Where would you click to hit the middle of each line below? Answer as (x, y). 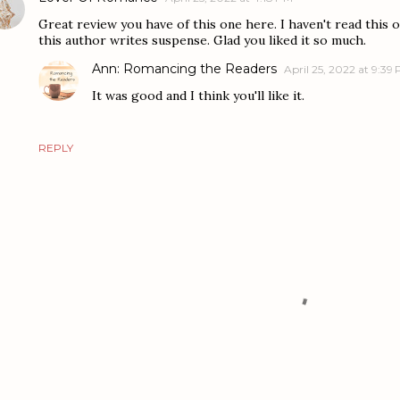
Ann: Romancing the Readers (184, 69)
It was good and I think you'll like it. (198, 96)
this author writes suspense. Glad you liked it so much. (202, 40)
